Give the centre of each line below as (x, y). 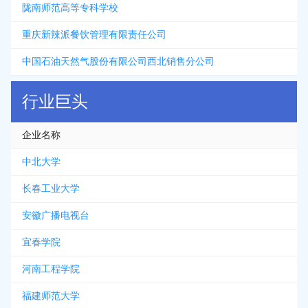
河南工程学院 (51, 269)
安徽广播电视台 (56, 216)
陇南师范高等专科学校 (70, 8)
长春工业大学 (51, 189)
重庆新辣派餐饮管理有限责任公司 (94, 35)
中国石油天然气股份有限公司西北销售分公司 (118, 62)
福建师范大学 (51, 296)
